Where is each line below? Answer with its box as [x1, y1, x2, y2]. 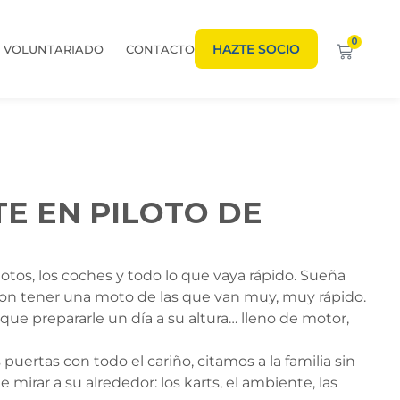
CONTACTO [126, 42, 195, 56]
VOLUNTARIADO [4, 42, 104, 56]
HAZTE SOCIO [212, 41, 300, 57]
